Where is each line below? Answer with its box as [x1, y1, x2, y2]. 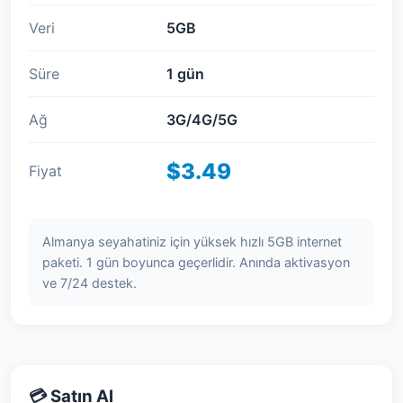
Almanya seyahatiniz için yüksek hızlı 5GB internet [42, 234, 342, 249]
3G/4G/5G [166, 111, 237, 129]
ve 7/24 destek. [42, 275, 137, 291]
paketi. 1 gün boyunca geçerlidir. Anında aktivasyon [42, 255, 350, 270]
